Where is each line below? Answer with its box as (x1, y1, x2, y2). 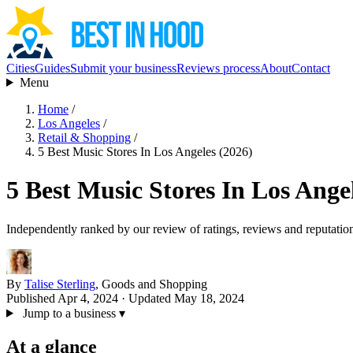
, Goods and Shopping (95, 277, 207, 291)
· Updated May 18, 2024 (118, 291, 244, 305)
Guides (35, 61, 70, 75)
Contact (292, 61, 330, 75)
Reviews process (176, 61, 260, 75)
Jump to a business (19, 306, 119, 320)
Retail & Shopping (38, 131, 131, 144)
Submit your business (70, 61, 176, 75)
